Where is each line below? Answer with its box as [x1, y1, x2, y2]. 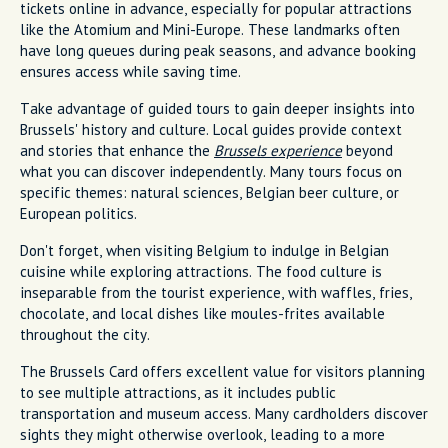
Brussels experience [214, 140, 342, 160]
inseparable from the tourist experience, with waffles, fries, [20, 282, 412, 302]
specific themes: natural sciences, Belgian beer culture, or [20, 182, 399, 202]
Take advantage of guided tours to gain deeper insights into [20, 98, 415, 118]
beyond [342, 140, 393, 160]
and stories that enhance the [20, 140, 214, 160]
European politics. [20, 203, 137, 223]
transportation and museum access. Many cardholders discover [20, 403, 428, 423]
